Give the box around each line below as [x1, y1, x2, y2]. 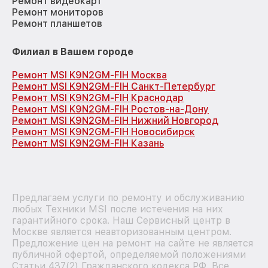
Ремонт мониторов [12, 6, 103, 18]
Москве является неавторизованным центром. [12, 226, 232, 237]
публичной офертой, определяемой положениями [12, 248, 246, 260]
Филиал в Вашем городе [12, 45, 133, 57]
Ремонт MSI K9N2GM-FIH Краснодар [12, 92, 184, 103]
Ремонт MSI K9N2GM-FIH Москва [12, 69, 167, 81]
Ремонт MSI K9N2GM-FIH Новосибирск [12, 126, 195, 138]
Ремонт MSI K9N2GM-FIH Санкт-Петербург [12, 80, 215, 92]
